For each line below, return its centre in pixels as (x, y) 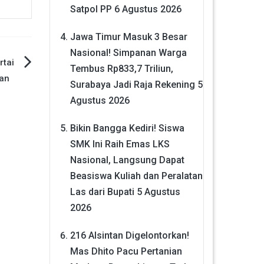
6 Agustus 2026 (148, 9)
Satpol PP (91, 9)
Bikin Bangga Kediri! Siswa (127, 128)
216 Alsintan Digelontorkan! (129, 235)
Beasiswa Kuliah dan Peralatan (136, 176)
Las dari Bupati (102, 192)
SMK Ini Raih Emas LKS (120, 144)
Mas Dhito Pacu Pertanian (126, 251)
